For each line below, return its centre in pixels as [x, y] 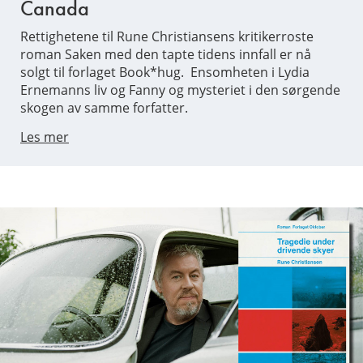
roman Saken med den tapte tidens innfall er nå [166, 54]
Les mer [45, 137]
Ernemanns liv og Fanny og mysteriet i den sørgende [180, 90]
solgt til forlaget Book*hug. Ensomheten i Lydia [165, 72]
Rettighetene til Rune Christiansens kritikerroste [167, 36]
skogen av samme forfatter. [106, 107]
